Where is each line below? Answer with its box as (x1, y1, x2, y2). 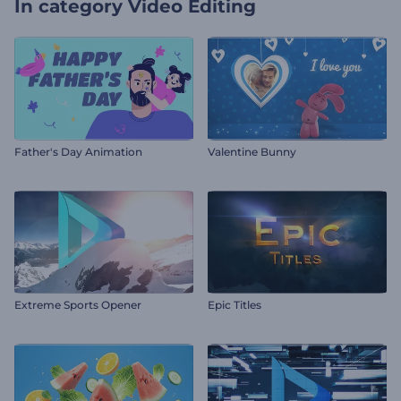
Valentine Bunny (208, 144, 296, 158)
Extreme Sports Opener (14, 298, 141, 312)
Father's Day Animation (14, 144, 142, 158)
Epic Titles (208, 298, 261, 312)
